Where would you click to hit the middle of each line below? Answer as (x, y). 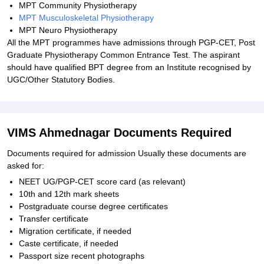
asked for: (26, 166)
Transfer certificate (54, 219)
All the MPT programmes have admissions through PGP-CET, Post (131, 42)
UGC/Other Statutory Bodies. (61, 80)
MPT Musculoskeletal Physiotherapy (86, 18)
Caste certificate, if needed (69, 243)
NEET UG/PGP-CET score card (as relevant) (102, 181)
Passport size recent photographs (82, 256)
